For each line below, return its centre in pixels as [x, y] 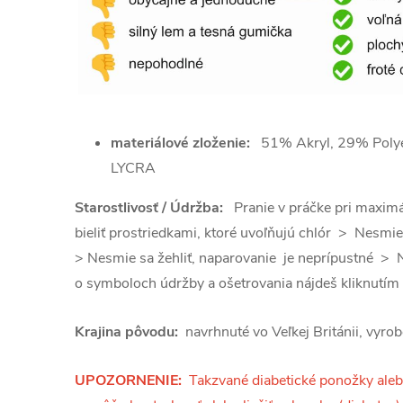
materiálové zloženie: [180, 143]
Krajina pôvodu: [126, 332]
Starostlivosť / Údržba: [154, 208]
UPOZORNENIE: [128, 381]
